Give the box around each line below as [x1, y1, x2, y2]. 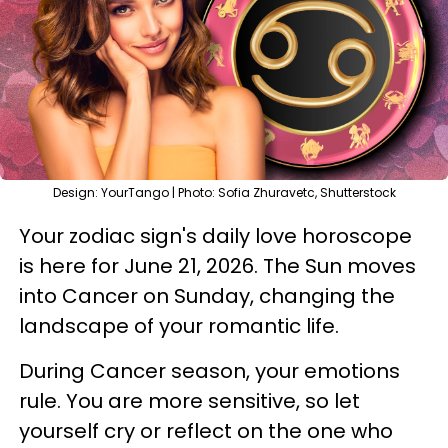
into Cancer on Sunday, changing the [19, 282, 395, 310]
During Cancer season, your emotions [19, 357, 400, 385]
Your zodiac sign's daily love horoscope [19, 222, 412, 250]
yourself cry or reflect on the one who [19, 417, 393, 445]
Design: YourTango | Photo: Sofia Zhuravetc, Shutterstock [52, 184, 396, 201]
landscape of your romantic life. [19, 312, 339, 340]
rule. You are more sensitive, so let [19, 387, 360, 415]
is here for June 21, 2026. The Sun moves [19, 252, 416, 280]
